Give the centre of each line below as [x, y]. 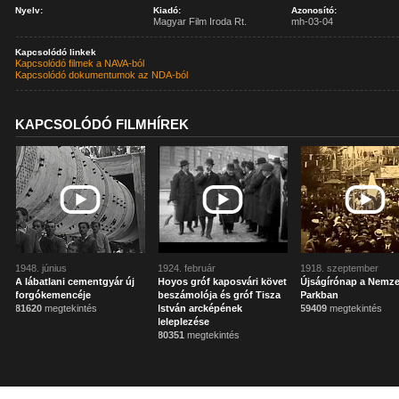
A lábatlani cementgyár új [75, 281]
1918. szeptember [340, 268]
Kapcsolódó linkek [56, 52]
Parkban [320, 295]
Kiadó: [167, 10]
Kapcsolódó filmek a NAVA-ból [80, 63]
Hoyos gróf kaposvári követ [223, 281]
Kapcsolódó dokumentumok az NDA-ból [102, 75]
